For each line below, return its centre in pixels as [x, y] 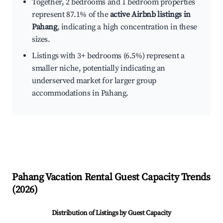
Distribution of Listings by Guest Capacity [111, 213]
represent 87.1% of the [71, 15]
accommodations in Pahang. [80, 93]
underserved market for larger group [94, 81]
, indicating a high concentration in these [127, 27]
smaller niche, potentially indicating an [99, 68]
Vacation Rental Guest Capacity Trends [127, 178]
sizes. [41, 40]
